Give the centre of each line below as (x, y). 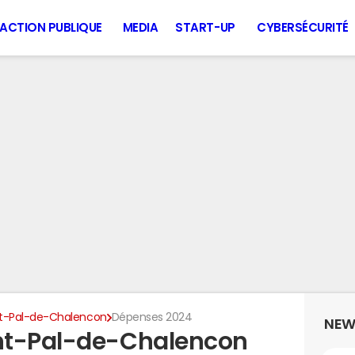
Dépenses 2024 (152, 317)
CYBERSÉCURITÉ (303, 27)
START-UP (205, 27)
